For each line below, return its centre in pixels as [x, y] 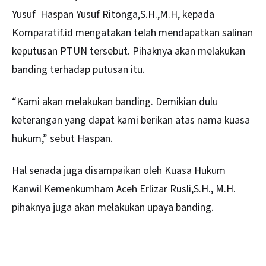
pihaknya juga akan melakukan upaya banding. [113, 208]
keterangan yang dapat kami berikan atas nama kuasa [131, 120]
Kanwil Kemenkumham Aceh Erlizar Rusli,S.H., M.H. [124, 189]
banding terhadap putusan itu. [78, 69]
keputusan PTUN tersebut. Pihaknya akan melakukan [129, 51]
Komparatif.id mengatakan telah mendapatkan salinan [132, 33]
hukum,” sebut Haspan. [62, 139]
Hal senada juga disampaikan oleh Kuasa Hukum [119, 171]
